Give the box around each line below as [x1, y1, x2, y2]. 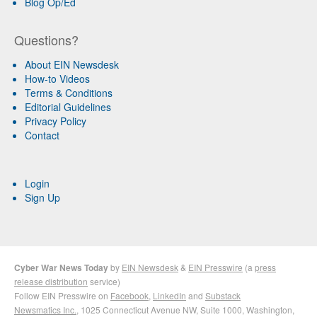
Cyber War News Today [14, 261, 108, 275]
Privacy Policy [25, 114, 86, 129]
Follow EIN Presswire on [14, 289, 110, 302]
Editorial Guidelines [25, 100, 111, 115]
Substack [205, 289, 241, 302]
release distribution [14, 275, 88, 288]
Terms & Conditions [25, 86, 113, 100]
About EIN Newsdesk [25, 57, 119, 72]
